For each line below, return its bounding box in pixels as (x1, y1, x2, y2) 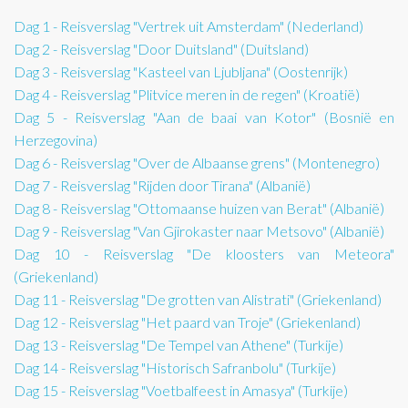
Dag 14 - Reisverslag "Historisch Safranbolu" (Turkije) (14, 359, 336, 377)
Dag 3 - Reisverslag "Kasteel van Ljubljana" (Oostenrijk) (14, 63, 348, 81)
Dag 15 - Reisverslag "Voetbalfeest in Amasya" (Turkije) (14, 382, 348, 400)
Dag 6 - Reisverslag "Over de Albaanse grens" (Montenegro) (14, 154, 380, 172)
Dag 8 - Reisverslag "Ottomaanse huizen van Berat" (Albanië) (14, 199, 384, 218)
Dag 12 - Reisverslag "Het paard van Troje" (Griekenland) (14, 313, 361, 331)
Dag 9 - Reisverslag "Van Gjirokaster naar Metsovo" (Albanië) (14, 222, 384, 240)
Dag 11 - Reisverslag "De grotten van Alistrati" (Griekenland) (14, 291, 382, 309)
